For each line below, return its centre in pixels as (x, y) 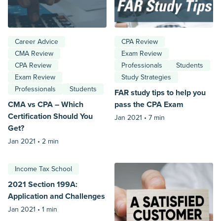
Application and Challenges (56, 196)
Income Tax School (43, 169)
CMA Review (34, 54)
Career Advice (37, 42)
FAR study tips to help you (160, 93)
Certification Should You (50, 116)
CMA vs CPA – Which (46, 105)
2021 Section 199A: (43, 184)
